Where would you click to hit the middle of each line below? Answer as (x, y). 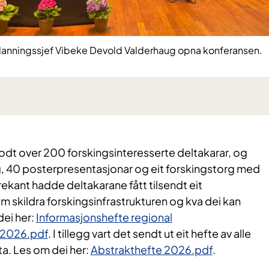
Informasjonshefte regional (104, 217)
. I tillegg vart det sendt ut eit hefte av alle (149, 233)
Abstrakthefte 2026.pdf (151, 249)
